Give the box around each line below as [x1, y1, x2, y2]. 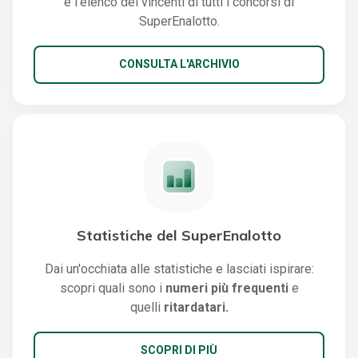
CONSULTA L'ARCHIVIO [118, 58, 240, 71]
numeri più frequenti [165, 280, 292, 296]
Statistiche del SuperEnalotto [77, 225, 281, 245]
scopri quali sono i [59, 280, 165, 296]
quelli [129, 299, 164, 315]
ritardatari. [163, 299, 229, 315]
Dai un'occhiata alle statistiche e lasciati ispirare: [44, 261, 314, 276]
